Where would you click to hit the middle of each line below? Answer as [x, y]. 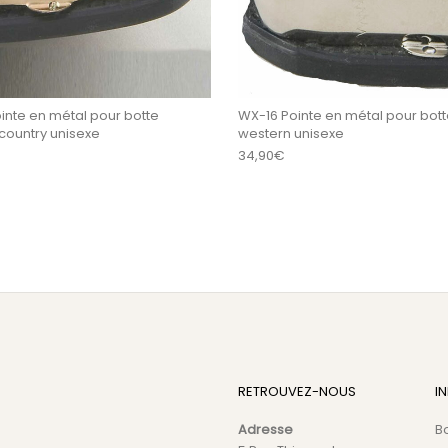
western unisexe [290, 133]
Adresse [265, 429]
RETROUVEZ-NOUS [296, 391]
